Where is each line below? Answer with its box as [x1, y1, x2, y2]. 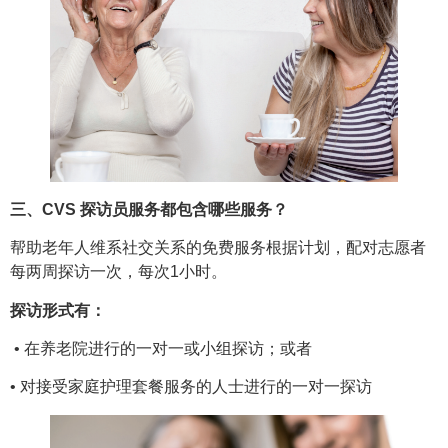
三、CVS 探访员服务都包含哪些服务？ [10, 200, 288, 218]
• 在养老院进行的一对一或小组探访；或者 [10, 340, 316, 358]
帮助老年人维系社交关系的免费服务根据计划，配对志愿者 [10, 239, 426, 257]
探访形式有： [10, 301, 106, 319]
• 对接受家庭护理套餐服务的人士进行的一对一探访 [10, 378, 372, 396]
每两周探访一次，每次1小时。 [10, 263, 231, 281]
